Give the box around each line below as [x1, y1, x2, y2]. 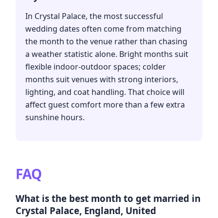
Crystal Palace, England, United [16, 204, 156, 217]
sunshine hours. [25, 112, 85, 123]
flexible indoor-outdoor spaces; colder [25, 61, 166, 73]
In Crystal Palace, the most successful [25, 11, 163, 22]
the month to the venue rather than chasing [25, 36, 187, 47]
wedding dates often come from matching [25, 23, 182, 35]
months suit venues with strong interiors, [25, 74, 178, 85]
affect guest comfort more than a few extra [25, 99, 185, 110]
